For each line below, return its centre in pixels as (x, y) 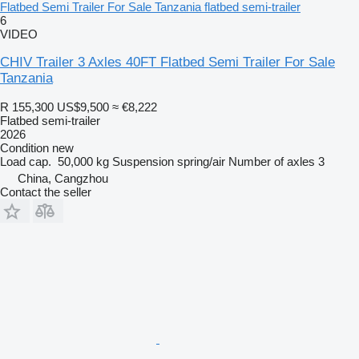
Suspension (143, 161)
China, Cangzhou (63, 178)
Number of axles (272, 161)
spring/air (201, 161)
